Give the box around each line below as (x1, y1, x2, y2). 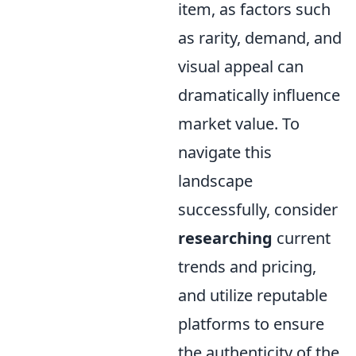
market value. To (178, 112, 300, 134)
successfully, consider (178, 198, 338, 220)
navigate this (178, 141, 272, 163)
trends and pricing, (178, 255, 316, 277)
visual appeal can (178, 55, 304, 77)
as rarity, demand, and (178, 26, 342, 48)
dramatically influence (178, 83, 340, 106)
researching (178, 226, 273, 249)
